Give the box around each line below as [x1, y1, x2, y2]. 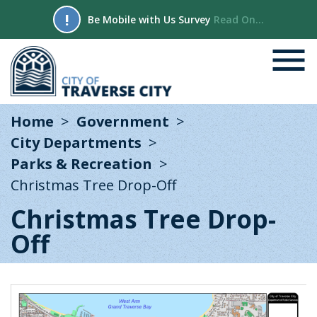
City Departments [11, 133, 142, 152]
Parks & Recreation [11, 154, 152, 173]
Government [76, 112, 169, 131]
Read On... [214, 13, 264, 26]
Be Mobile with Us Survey [88, 13, 214, 26]
